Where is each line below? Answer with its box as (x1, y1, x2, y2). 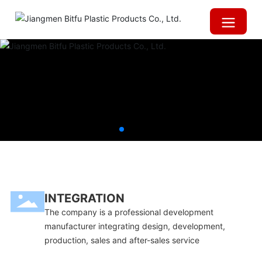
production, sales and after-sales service (44, 235, 200, 246)
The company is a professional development (44, 207, 214, 218)
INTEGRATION (44, 191, 125, 206)
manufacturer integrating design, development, (44, 221, 226, 232)
